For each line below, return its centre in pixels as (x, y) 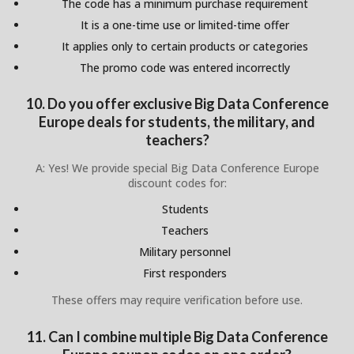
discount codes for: (177, 183)
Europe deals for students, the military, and (177, 122)
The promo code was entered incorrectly (185, 67)
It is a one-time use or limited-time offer (185, 24)
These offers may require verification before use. (177, 300)
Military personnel (185, 252)
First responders (185, 273)
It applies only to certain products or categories (185, 46)
